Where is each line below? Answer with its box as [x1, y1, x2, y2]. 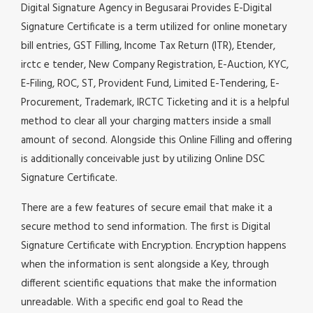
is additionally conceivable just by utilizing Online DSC [21, 151, 265, 168]
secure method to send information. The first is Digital [21, 219, 270, 236]
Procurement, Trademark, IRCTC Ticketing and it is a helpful [21, 94, 289, 112]
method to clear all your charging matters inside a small [21, 113, 271, 131]
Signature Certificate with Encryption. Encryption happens [21, 238, 286, 255]
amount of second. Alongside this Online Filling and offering [21, 132, 292, 150]
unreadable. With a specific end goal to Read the [21, 294, 243, 312]
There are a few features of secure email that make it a [21, 200, 272, 217]
